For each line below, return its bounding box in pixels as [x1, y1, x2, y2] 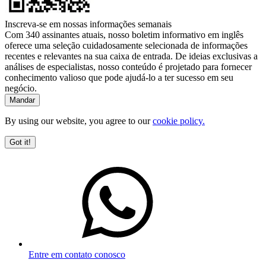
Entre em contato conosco [28, 249, 125, 260]
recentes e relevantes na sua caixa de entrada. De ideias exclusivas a [5, 51, 258, 62]
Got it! [9, 138, 31, 147]
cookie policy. [153, 116, 205, 126]
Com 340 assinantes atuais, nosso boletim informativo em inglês [5, 30, 243, 40]
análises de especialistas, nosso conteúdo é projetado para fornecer [5, 62, 252, 72]
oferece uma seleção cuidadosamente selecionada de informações [5, 40, 248, 51]
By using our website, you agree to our [5, 116, 153, 126]
